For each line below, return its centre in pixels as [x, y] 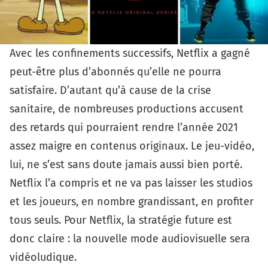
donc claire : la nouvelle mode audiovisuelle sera [130, 239]
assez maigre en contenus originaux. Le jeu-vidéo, [132, 146]
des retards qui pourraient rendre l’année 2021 [124, 127]
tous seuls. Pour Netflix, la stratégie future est [121, 220]
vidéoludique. [43, 257]
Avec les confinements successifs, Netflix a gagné [130, 53]
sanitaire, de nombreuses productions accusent [127, 109]
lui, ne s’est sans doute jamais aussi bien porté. [126, 165]
